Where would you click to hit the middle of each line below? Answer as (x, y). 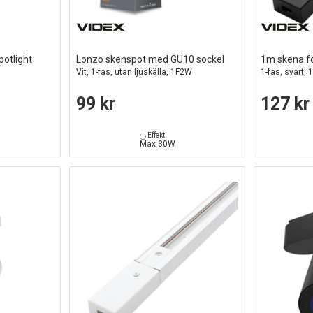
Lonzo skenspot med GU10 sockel (151, 60)
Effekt (155, 136)
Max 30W (157, 144)
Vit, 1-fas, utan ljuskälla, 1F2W (134, 72)
